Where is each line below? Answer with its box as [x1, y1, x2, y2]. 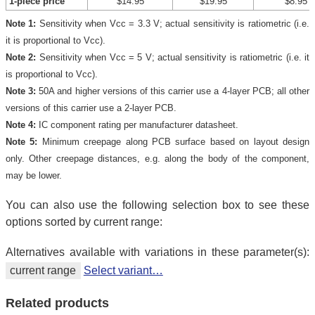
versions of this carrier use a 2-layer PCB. [6, 103, 176, 114]
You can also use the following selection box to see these [6, 199, 309, 212]
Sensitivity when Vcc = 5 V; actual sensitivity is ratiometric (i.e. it [36, 52, 310, 63]
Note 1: [6, 18, 37, 30]
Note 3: [6, 86, 37, 97]
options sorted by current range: [6, 216, 162, 229]
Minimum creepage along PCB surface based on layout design [37, 136, 310, 148]
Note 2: [6, 52, 37, 63]
